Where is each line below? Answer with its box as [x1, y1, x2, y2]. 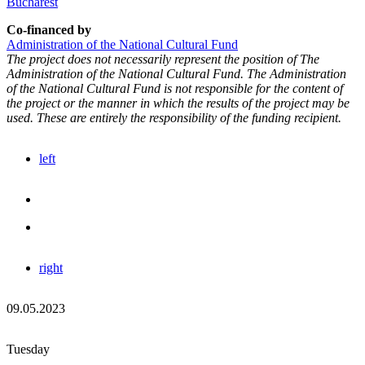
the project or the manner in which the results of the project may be [7, 95, 350, 110]
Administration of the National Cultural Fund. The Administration [7, 66, 346, 81]
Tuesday [7, 341, 50, 356]
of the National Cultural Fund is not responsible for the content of [7, 81, 343, 95]
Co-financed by [7, 22, 91, 37]
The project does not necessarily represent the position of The [7, 51, 319, 66]
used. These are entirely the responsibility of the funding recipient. [7, 110, 341, 125]
